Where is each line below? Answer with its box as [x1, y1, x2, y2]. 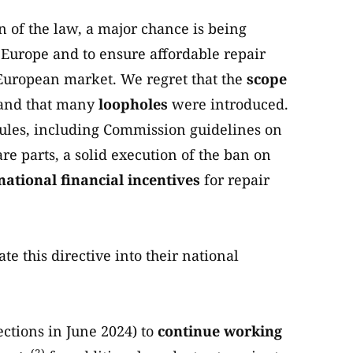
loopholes [98, 95, 172, 114]
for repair [200, 170, 269, 190]
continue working [154, 321, 282, 341]
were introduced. [172, 95, 288, 114]
